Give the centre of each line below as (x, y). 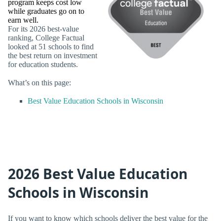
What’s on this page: (39, 83)
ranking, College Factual (46, 37)
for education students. (43, 64)
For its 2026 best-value (43, 29)
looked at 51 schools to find (51, 46)
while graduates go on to (46, 11)
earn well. (23, 20)
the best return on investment (53, 55)
